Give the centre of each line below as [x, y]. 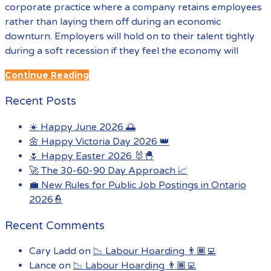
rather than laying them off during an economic [113, 22]
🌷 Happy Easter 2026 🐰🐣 [91, 156]
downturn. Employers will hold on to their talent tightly [130, 37]
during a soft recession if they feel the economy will [122, 51]
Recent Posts [41, 101]
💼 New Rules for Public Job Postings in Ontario [138, 185]
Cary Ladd [53, 251]
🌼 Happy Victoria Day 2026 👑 [99, 141]
